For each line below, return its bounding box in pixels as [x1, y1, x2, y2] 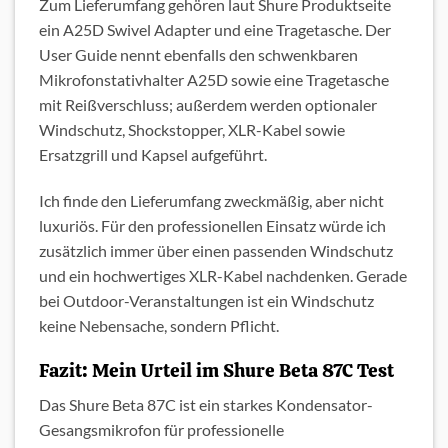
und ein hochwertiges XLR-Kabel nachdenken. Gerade [39, 266, 407, 286]
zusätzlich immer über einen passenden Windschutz [39, 241, 393, 261]
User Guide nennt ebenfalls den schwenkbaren [39, 45, 358, 65]
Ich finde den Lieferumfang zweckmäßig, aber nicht [39, 191, 384, 211]
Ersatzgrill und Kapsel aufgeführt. [39, 145, 267, 165]
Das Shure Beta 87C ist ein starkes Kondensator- [39, 395, 373, 415]
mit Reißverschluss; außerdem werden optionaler [39, 95, 377, 115]
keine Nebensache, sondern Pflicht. [39, 316, 279, 336]
